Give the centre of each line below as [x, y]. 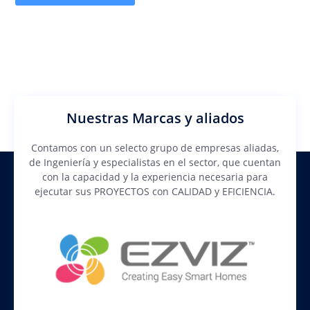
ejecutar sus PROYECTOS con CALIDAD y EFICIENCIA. [155, 191]
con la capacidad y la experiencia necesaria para [155, 177]
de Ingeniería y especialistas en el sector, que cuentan [155, 162]
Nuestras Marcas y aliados [155, 118]
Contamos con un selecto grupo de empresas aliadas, [155, 148]
